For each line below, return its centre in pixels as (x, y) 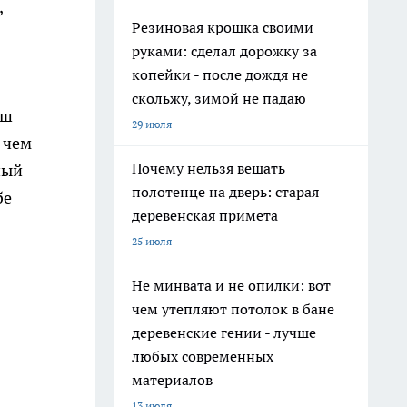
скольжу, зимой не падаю (219, 98)
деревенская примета (205, 215)
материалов (172, 380)
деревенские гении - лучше (224, 333)
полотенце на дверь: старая (225, 192)
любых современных (203, 356)
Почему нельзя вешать (208, 168)
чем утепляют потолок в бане (233, 309)
